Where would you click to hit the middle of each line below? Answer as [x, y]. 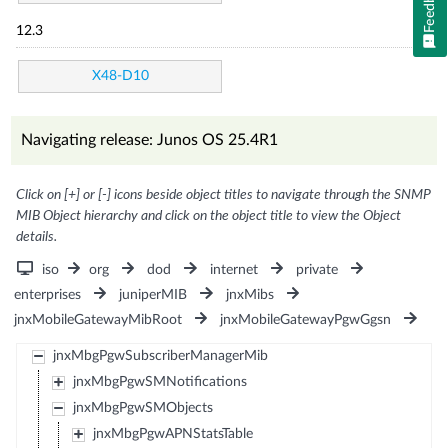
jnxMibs [249, 294]
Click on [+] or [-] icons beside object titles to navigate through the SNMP [224, 194]
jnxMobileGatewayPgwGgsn [306, 319]
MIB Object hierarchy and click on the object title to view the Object [209, 215]
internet [233, 269]
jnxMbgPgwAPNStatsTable [172, 433]
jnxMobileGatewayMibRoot [98, 319]
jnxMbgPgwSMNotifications [159, 381]
